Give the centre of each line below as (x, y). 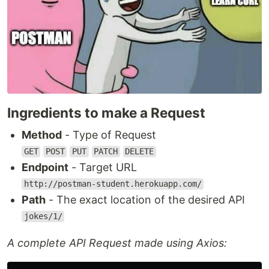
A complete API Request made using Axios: (117, 243)
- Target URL (103, 167)
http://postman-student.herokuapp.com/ (113, 184)
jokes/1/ (43, 216)
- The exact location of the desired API (145, 199)
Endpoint (45, 167)
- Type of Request (109, 134)
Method (42, 134)
